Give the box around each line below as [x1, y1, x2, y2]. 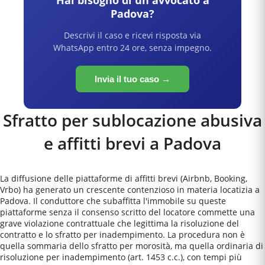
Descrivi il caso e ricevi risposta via [64, 30, 201, 41]
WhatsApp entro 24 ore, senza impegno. [53, 42, 212, 53]
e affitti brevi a [44, 132, 163, 154]
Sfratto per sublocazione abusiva [3, 109, 262, 131]
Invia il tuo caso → [95, 74, 170, 84]
